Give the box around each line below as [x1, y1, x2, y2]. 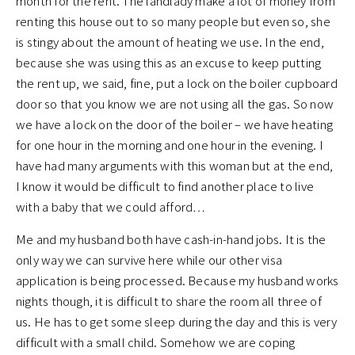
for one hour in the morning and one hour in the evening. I [16, 136, 324, 154]
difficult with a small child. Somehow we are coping [16, 334, 296, 351]
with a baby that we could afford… [16, 198, 206, 216]
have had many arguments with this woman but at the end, [16, 157, 334, 174]
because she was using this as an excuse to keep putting [16, 54, 322, 71]
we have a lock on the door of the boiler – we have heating [16, 116, 334, 133]
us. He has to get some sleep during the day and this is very [16, 313, 338, 330]
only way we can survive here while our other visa [16, 251, 283, 269]
